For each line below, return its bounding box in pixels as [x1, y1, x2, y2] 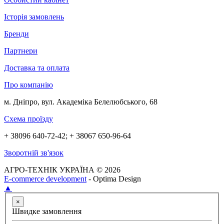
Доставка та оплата [4, 63, 69, 72]
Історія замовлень [4, 12, 64, 21]
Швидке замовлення [12, 206, 81, 215]
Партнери [4, 46, 37, 55]
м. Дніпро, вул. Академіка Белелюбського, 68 [4, 97, 157, 106]
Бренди [4, 29, 29, 38]
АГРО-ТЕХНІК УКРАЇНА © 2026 [4, 165, 120, 174]
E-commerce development [4, 174, 86, 183]
